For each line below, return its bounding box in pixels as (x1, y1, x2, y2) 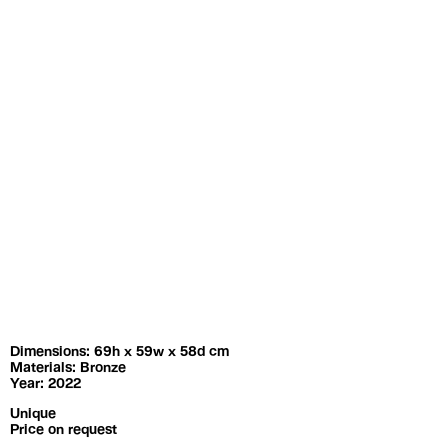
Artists (232, 9, 276, 26)
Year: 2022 (10, 374, 81, 391)
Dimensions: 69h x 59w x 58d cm (10, 342, 229, 359)
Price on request (10, 420, 117, 437)
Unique (10, 404, 56, 421)
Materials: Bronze (10, 358, 126, 375)
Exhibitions (10, 9, 83, 26)
